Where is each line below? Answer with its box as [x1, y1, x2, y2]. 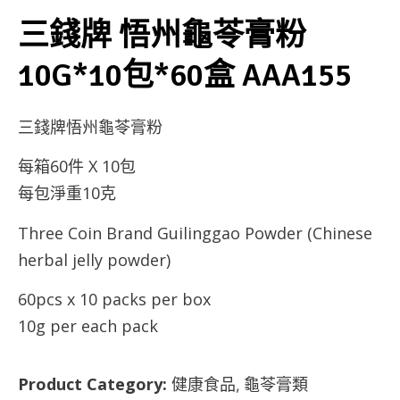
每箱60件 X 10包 [18, 155, 136, 178]
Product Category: [18, 372, 171, 395]
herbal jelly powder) [18, 248, 171, 271]
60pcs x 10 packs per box [18, 288, 211, 311]
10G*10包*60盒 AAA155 [18, 56, 352, 95]
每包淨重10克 [18, 182, 116, 204]
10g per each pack [18, 315, 158, 337]
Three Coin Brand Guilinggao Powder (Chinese [18, 221, 372, 244]
